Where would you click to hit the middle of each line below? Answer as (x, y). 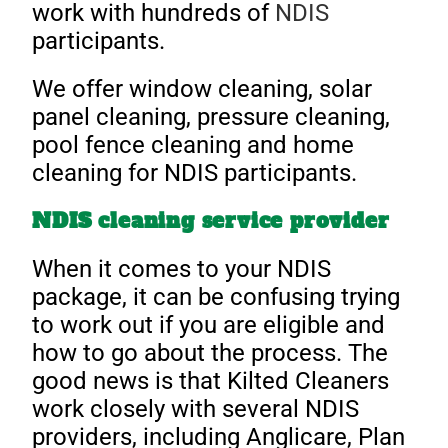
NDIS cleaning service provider (211, 221)
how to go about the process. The (210, 353)
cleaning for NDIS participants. (195, 173)
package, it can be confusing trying (216, 297)
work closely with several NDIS (196, 409)
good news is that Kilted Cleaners (211, 381)
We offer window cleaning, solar (202, 89)
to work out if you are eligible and (209, 325)
